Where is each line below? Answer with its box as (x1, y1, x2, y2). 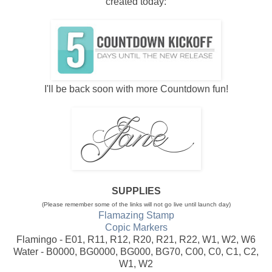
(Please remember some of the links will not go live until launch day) (41, 200, 231, 208)
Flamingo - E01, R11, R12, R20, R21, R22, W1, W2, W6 (16, 234, 256, 245)
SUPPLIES (111, 185, 161, 196)
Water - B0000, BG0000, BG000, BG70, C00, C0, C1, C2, (13, 246, 259, 257)
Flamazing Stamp (98, 209, 174, 220)
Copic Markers (104, 222, 168, 233)
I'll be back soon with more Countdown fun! (44, 83, 228, 94)
